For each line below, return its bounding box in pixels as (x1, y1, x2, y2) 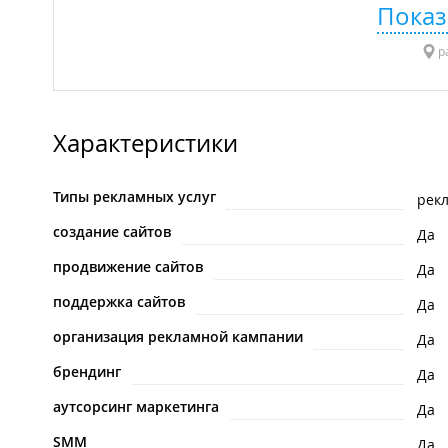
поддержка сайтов (53, 292, 185, 312)
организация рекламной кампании (53, 327, 303, 347)
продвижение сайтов (53, 257, 203, 277)
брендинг (53, 362, 121, 382)
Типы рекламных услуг (53, 187, 216, 207)
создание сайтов (53, 222, 171, 242)
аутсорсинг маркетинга (53, 397, 219, 417)
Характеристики (53, 127, 238, 160)
